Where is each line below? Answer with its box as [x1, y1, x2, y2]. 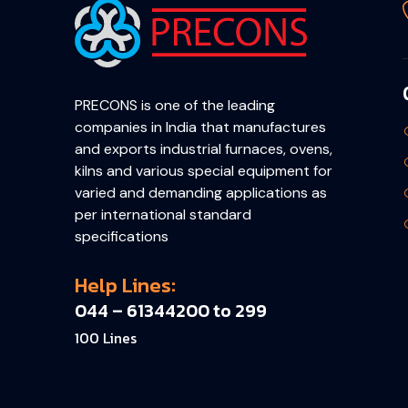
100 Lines [75, 327, 137, 350]
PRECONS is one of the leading [75, 95, 275, 115]
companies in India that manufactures [75, 117, 326, 137]
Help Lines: [75, 270, 176, 301]
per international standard [75, 204, 251, 224]
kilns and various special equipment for [75, 160, 332, 180]
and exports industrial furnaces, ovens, [75, 138, 332, 158]
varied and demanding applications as [75, 182, 327, 202]
